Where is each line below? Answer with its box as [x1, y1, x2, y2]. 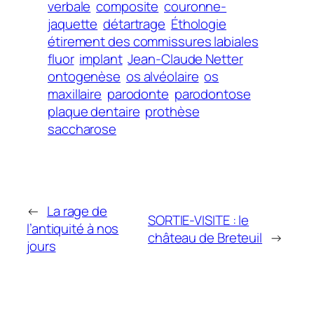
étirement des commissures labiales [48, 32, 259, 50]
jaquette [48, 14, 98, 33]
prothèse [145, 102, 200, 121]
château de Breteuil [147, 228, 263, 247]
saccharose [48, 119, 117, 138]
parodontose [174, 84, 251, 103]
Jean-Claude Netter [128, 49, 243, 68]
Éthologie [170, 14, 226, 33]
